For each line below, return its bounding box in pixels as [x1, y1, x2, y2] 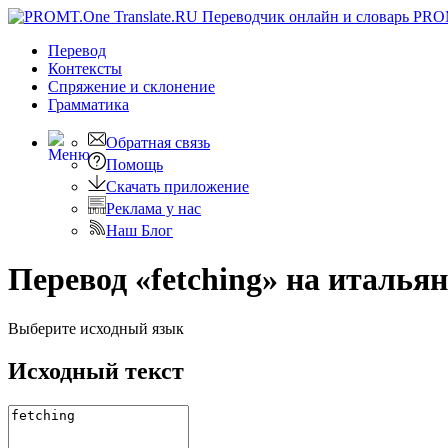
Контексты [48, 60, 122, 77]
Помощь [106, 156, 163, 173]
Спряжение [48, 78, 130, 95]
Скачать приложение [106, 178, 249, 195]
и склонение [130, 78, 215, 95]
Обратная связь [106, 134, 210, 151]
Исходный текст [8, 357, 184, 384]
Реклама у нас [106, 200, 201, 217]
